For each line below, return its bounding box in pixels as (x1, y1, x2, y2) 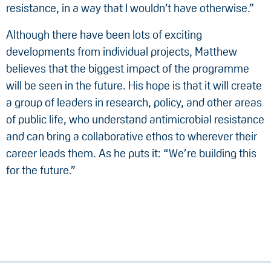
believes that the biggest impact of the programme (6, 62, 249, 76)
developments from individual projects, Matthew (6, 45, 237, 59)
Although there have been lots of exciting (6, 28, 202, 42)
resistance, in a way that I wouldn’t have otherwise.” (6, 2, 254, 15)
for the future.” (6, 164, 76, 177)
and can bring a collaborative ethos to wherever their (6, 130, 257, 143)
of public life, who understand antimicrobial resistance (6, 113, 264, 126)
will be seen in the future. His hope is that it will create (6, 79, 262, 93)
